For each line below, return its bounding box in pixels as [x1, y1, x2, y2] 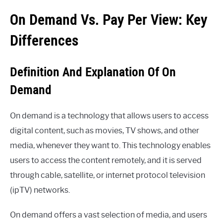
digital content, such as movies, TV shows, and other [10, 125, 199, 135]
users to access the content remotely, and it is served [10, 155, 202, 165]
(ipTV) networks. [10, 185, 70, 195]
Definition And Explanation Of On [10, 63, 176, 80]
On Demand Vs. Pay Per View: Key [10, 10, 207, 29]
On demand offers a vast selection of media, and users [10, 210, 207, 220]
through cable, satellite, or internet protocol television [10, 170, 205, 180]
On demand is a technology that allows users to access [10, 111, 209, 120]
